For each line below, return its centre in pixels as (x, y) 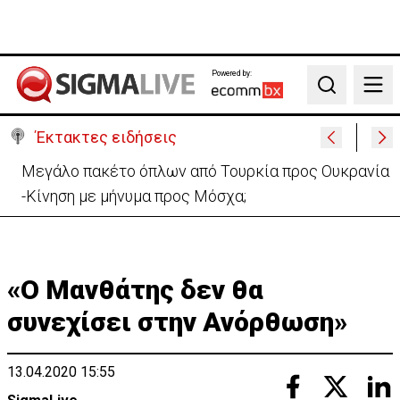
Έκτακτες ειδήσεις (106, 137)
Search (336, 94)
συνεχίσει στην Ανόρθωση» (177, 322)
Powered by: (231, 73)
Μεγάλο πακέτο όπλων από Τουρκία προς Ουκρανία (205, 171)
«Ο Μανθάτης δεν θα (135, 290)
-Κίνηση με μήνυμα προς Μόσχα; (134, 196)
